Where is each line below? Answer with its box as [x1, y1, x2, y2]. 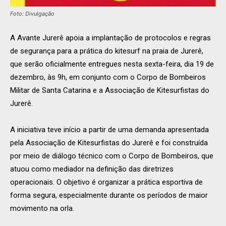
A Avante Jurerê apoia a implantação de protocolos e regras [10, 33, 211, 43]
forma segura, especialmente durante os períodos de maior [10, 191, 208, 200]
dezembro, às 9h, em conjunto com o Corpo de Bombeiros [10, 73, 206, 82]
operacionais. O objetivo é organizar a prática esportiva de [10, 178, 203, 187]
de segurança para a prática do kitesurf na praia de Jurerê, [10, 46, 203, 56]
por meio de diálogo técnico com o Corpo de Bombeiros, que [10, 151, 213, 161]
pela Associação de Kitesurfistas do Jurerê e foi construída [10, 138, 208, 148]
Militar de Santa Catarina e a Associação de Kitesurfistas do [10, 86, 209, 95]
